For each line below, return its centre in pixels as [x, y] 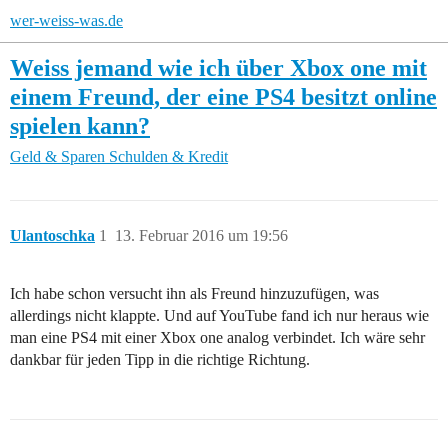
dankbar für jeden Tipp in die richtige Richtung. [160, 360]
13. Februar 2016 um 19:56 [201, 236]
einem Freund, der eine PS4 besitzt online [223, 96]
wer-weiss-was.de [66, 20]
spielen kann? [80, 125]
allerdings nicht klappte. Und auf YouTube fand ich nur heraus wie [219, 316]
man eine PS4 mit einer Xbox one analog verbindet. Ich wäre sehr [217, 338]
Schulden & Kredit [168, 157]
